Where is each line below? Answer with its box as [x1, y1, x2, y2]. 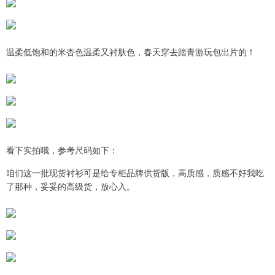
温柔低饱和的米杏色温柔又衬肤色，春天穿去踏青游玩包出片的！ [6, 45, 255, 58]
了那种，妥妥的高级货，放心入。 [6, 179, 135, 192]
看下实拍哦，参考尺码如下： [6, 143, 118, 156]
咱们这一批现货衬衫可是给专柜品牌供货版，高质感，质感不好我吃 [6, 166, 264, 179]
